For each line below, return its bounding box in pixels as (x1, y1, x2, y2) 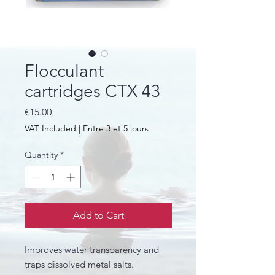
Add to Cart (72, 209, 124, 221)
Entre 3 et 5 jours (83, 123, 149, 134)
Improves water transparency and (25, 244, 159, 255)
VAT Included (25, 123, 76, 134)
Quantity (25, 149, 58, 160)
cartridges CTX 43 (25, 81, 160, 101)
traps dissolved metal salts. (25, 258, 134, 270)
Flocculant (25, 61, 104, 81)
